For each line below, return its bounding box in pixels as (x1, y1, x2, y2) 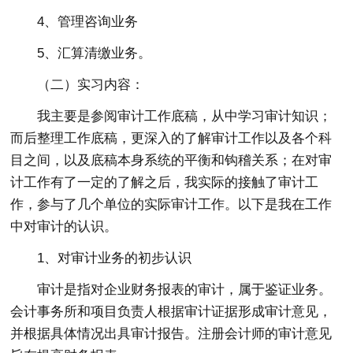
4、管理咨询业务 (37, 14, 139, 30)
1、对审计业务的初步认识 (37, 251, 192, 266)
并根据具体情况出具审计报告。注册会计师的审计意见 (10, 326, 333, 342)
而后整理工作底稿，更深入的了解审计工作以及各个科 (10, 131, 333, 147)
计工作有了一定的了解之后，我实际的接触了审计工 (10, 175, 319, 191)
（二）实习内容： (37, 77, 145, 93)
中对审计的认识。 (10, 219, 118, 235)
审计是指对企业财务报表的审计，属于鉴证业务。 (37, 282, 333, 298)
